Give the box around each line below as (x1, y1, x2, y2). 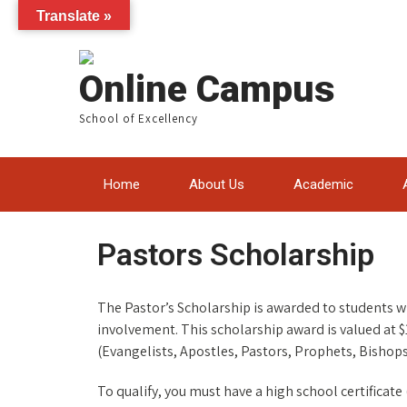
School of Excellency (79, 111, 198, 126)
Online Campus (79, 67, 334, 111)
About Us (189, 176, 244, 193)
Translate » (36, 8, 112, 24)
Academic (293, 176, 353, 193)
